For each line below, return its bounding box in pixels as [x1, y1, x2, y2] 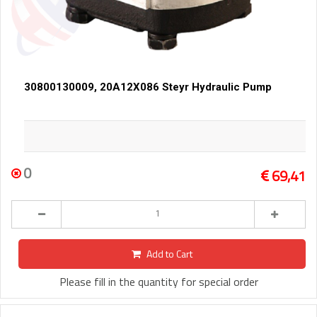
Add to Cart [146, 246, 192, 261]
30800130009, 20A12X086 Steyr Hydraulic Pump [24, 80, 272, 93]
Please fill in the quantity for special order [59, 272, 258, 290]
